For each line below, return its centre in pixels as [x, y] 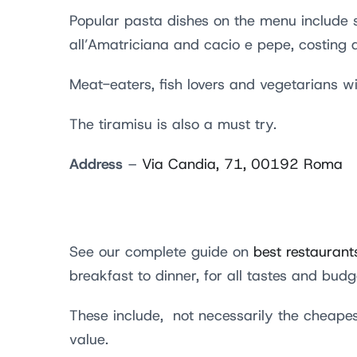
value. [91, 339]
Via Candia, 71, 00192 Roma [242, 164]
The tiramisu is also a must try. [173, 124]
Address [96, 164]
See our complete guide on [161, 252]
